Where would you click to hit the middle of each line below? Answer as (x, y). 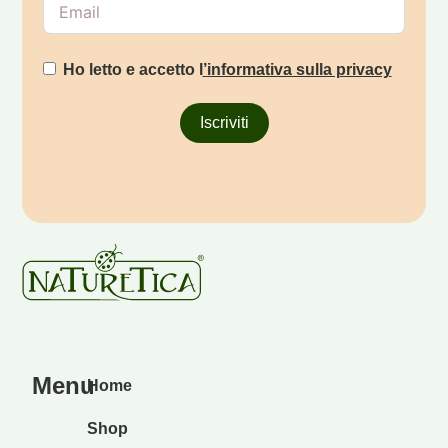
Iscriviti (224, 122)
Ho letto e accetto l (132, 69)
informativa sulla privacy (299, 69)
